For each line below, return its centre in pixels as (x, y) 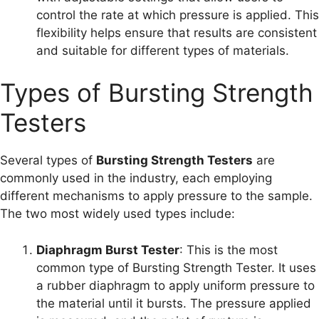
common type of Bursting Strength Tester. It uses (176, 267)
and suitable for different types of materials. (163, 50)
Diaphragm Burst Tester (108, 250)
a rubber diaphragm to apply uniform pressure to (176, 285)
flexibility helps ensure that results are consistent (177, 32)
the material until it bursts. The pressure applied (174, 303)
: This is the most (229, 250)
